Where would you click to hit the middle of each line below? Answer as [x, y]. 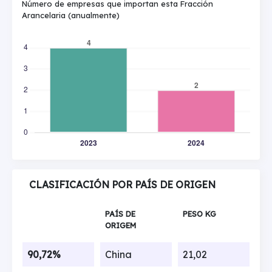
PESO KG [199, 213]
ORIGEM [120, 225]
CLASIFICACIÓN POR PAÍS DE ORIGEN [122, 185]
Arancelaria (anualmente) [71, 15]
